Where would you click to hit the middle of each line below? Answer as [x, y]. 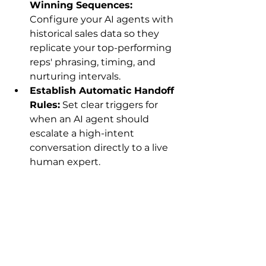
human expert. [65, 161]
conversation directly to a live [100, 147]
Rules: [45, 104]
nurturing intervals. [75, 76]
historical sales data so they [96, 33]
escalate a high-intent [83, 133]
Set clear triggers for [110, 104]
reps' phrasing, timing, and [94, 62]
